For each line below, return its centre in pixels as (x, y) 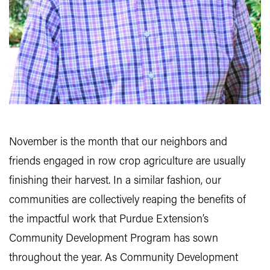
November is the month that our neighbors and (118, 143)
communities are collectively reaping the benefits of (127, 201)
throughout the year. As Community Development (124, 259)
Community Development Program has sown (114, 239)
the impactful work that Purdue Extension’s (109, 220)
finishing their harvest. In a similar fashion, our (115, 181)
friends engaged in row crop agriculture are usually (127, 162)
